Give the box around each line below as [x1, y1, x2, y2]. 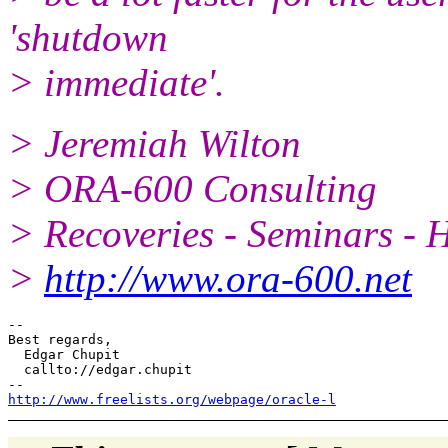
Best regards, [8, 331, 112, 347]
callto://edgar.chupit [8, 361, 192, 377]
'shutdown [8, 15, 168, 59]
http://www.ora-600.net [44, 256, 412, 300]
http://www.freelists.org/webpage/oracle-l [8, 391, 336, 407]
